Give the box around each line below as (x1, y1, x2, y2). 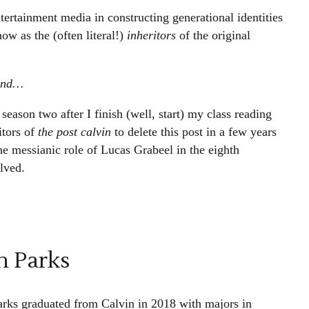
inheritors (126, 28, 179, 42)
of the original (179, 28, 250, 42)
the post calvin (37, 125, 114, 139)
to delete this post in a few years (114, 125, 277, 139)
